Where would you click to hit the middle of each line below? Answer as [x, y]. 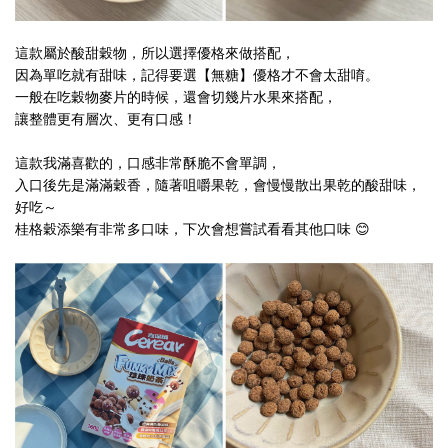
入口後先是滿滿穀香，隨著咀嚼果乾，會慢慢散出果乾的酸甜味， [218, 185]
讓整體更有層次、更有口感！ [106, 119]
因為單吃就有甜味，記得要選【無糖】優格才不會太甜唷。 [197, 75]
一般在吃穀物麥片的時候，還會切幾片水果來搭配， [176, 97]
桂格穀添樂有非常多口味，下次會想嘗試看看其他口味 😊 [192, 229]
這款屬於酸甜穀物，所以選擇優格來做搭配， [155, 53]
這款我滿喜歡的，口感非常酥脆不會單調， [148, 163]
